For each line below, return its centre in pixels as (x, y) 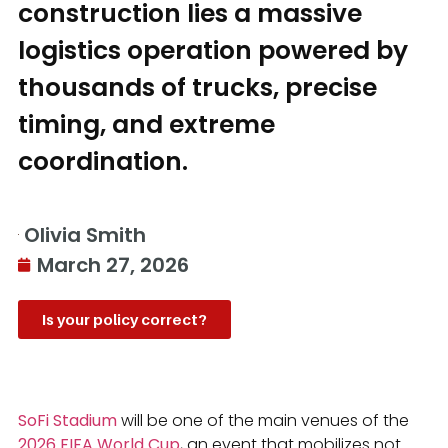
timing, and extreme (146, 124)
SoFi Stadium (67, 420)
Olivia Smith (85, 234)
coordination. (103, 161)
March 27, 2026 (113, 264)
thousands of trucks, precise (197, 87)
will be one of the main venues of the (263, 420)
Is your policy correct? (124, 318)
